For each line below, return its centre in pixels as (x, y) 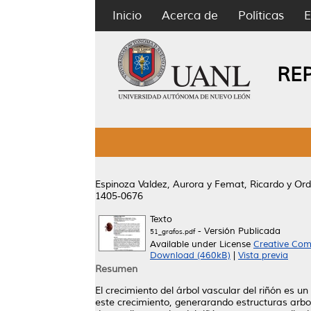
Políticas (261, 16)
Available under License (202, 244)
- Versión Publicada (238, 231)
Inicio (127, 16)
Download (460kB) (190, 255)
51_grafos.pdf (173, 232)
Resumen (116, 269)
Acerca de (190, 16)
